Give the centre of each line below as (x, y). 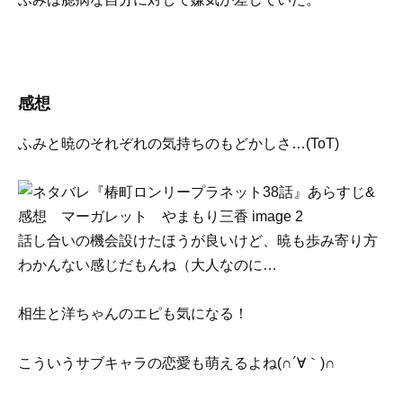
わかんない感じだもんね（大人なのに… (148, 265)
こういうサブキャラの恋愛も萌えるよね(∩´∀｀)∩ (177, 363)
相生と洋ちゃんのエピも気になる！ (133, 314)
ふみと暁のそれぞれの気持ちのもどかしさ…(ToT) (179, 143)
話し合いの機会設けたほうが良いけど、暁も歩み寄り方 (198, 241)
